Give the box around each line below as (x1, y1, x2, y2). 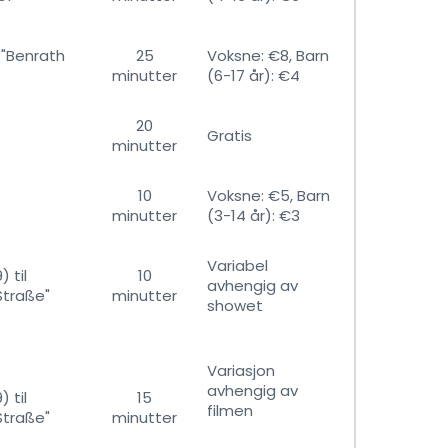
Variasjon (207, 360, 275, 381)
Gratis (207, 125, 252, 146)
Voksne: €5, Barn (207, 185, 330, 206)
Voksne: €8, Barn (207, 45, 329, 66)
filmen (207, 400, 253, 421)
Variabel (207, 255, 268, 276)
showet (207, 295, 263, 316)
